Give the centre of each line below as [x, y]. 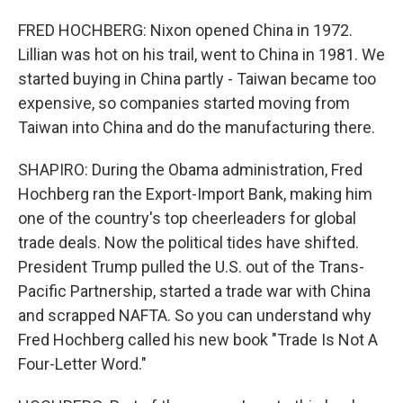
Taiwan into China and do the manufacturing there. [197, 127]
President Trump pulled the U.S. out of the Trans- [191, 267]
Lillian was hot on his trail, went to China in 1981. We [201, 54]
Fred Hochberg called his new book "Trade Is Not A [198, 340]
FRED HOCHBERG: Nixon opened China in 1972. [185, 30]
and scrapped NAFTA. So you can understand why [195, 315]
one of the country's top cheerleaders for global [187, 218]
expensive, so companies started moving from [184, 103]
